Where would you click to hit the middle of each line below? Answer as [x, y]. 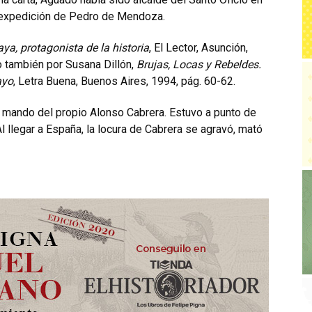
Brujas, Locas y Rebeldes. [199, 64]
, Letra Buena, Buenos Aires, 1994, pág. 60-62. [124, 81]
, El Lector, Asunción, [198, 48]
